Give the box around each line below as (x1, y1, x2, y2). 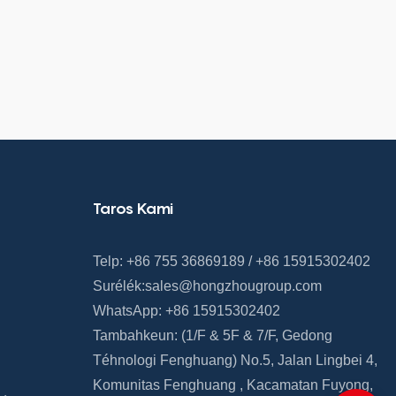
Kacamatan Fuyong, (246, 377, 373, 393)
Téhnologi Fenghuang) (92, 353, 237, 369)
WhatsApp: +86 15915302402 (92, 303, 280, 319)
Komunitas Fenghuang (92, 377, 236, 393)
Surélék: (92, 278, 145, 294)
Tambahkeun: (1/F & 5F (92, 328, 243, 344)
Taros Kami (92, 198, 173, 217)
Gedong (281, 328, 332, 344)
